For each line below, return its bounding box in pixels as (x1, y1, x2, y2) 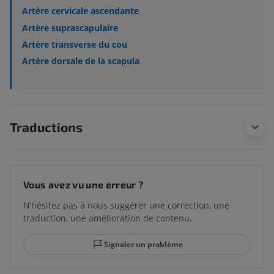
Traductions (10, 119, 83, 135)
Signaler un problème (103, 239, 183, 250)
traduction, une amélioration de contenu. (23, 212, 192, 224)
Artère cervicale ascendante (22, 5, 139, 17)
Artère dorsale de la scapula (22, 54, 139, 67)
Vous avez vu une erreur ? (23, 178, 144, 190)
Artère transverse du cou (22, 38, 127, 50)
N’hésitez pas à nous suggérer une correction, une (23, 199, 229, 211)
